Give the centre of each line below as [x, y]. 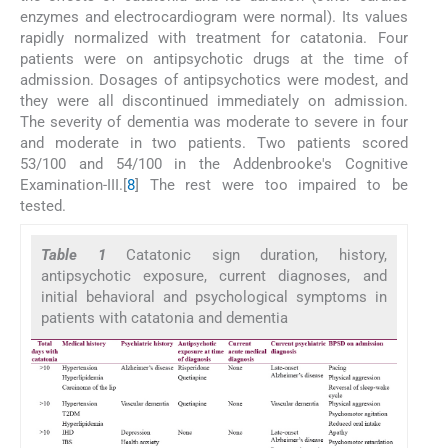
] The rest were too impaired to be [271, 184]
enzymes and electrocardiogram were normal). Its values [214, 16]
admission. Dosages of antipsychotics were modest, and [214, 79]
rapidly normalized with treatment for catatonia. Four [214, 37]
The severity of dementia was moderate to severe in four [214, 121]
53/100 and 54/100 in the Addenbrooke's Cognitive [214, 163]
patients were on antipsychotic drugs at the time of [214, 58]
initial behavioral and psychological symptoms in [214, 297]
